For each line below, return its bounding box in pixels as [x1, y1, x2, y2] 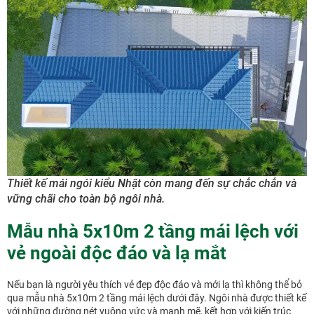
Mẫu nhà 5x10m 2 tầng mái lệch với [7, 220, 299, 242]
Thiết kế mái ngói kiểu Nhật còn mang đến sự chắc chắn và [7, 176, 296, 190]
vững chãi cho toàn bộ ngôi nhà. [7, 191, 165, 205]
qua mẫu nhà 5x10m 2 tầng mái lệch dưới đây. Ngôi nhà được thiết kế [7, 292, 306, 303]
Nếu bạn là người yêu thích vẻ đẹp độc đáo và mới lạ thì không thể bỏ [7, 278, 302, 290]
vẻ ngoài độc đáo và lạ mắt [7, 242, 226, 264]
